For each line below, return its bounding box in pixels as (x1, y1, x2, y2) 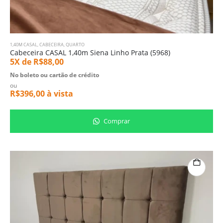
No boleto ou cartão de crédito (10, 71, 99, 80)
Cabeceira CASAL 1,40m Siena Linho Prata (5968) (10, 47, 170, 57)
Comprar (102, 116, 130, 125)
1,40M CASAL (10, 41, 37, 48)
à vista (45, 88, 73, 100)
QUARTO (66, 41, 85, 48)
